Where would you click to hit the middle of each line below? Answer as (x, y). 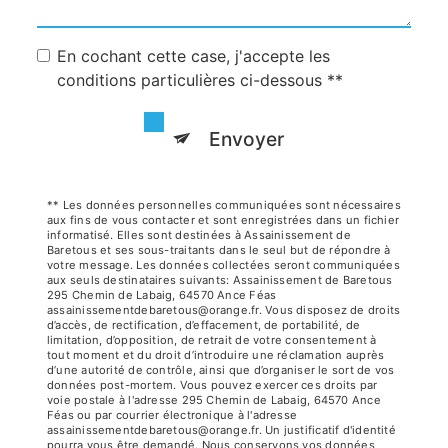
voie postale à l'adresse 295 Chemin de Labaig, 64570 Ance (214, 399)
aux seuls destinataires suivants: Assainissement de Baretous (220, 279)
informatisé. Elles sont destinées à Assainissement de (199, 234)
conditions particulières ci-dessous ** (200, 79)
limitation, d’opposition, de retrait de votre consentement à (212, 339)
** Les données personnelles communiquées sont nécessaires (224, 204)
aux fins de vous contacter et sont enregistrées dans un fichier (223, 219)
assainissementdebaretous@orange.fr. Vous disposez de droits (224, 309)
